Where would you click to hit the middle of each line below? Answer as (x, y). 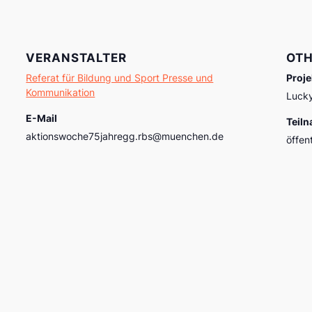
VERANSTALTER (77, 57)
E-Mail (42, 118)
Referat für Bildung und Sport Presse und (120, 77)
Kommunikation (61, 92)
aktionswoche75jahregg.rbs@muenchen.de (125, 136)
